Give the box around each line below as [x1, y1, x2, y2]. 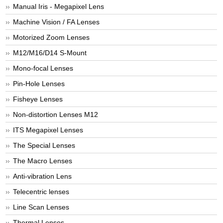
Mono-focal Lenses [13, 64, 74, 73]
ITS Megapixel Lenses [13, 126, 84, 134]
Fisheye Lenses [13, 95, 63, 104]
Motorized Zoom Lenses [13, 33, 90, 42]
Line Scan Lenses [13, 203, 70, 212]
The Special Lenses [13, 141, 76, 150]
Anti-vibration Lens [13, 172, 72, 181]
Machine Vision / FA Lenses [13, 18, 100, 26]
